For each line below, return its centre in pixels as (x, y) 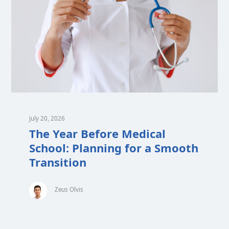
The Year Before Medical (98, 133)
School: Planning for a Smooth (114, 147)
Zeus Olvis (69, 189)
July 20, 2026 (47, 118)
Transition (58, 162)
